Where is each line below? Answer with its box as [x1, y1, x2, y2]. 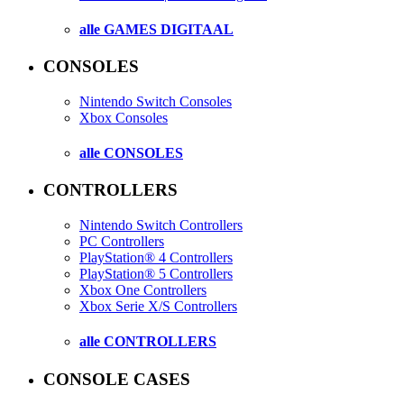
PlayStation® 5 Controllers [79, 266, 233, 282]
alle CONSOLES [79, 145, 183, 161]
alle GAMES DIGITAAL [79, 21, 234, 37]
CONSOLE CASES [43, 369, 190, 389]
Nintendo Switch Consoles [79, 93, 232, 109]
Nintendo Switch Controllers [79, 217, 243, 234]
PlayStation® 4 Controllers [79, 250, 233, 266]
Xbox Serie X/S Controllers [79, 298, 237, 315]
